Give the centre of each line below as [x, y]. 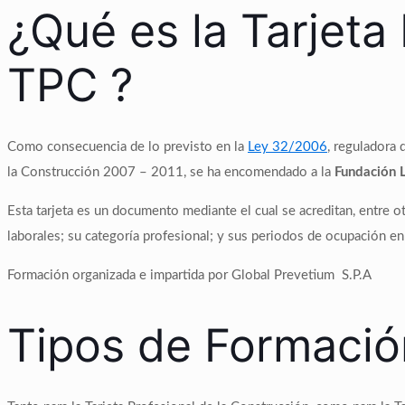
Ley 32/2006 [287, 146]
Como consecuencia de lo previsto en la [127, 146]
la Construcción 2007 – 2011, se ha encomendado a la [171, 172]
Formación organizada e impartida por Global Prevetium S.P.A [189, 275]
